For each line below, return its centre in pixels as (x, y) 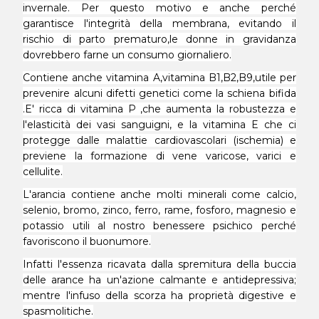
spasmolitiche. (58, 311)
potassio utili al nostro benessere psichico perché (159, 226)
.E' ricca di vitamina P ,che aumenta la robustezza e (159, 109)
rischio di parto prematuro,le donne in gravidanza (159, 39)
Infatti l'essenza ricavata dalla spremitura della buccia (159, 264)
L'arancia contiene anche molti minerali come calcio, (159, 194)
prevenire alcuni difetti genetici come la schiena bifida (159, 93)
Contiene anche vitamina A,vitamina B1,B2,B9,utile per (159, 78)
